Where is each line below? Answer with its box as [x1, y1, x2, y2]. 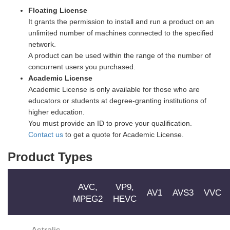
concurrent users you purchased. [28, 62, 136, 71]
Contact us [28, 130, 63, 139]
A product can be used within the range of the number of [28, 51, 211, 60]
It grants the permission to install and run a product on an [28, 17, 214, 26]
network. [28, 40, 56, 48]
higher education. [28, 107, 85, 116]
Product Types [8, 149, 92, 164]
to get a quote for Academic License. [63, 130, 184, 139]
